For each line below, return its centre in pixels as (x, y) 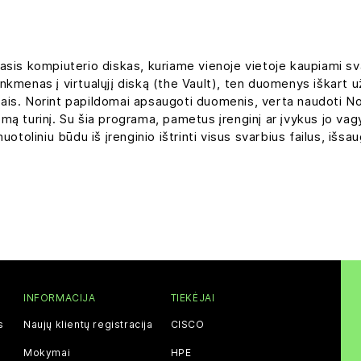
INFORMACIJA (60, 297)
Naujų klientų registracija (88, 324)
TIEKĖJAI (193, 297)
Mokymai (47, 352)
